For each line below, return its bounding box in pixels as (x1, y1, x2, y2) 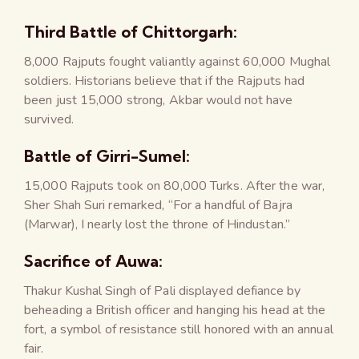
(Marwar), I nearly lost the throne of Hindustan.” (24, 215, 290, 233)
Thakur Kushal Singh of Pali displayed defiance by (24, 281, 301, 300)
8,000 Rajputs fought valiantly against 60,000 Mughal (24, 52, 331, 71)
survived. (24, 110, 74, 128)
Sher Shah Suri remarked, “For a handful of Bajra (24, 196, 292, 214)
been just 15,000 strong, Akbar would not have (24, 91, 293, 109)
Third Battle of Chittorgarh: (24, 21, 237, 42)
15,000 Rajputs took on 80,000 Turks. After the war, (24, 176, 325, 195)
